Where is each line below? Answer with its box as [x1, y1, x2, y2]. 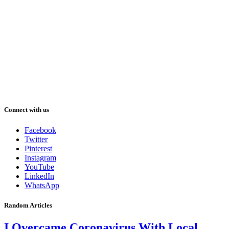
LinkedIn [25, 171, 54, 180]
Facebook [25, 125, 56, 134]
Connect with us [4, 106, 49, 114]
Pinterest [25, 144, 52, 153]
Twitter [25, 134, 48, 144]
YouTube [25, 162, 54, 171]
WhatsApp [25, 180, 59, 190]
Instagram [25, 153, 56, 162]
